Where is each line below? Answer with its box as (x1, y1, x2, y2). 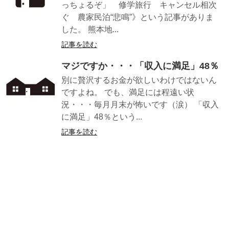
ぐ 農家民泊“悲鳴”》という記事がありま (61, 13, 214, 21)
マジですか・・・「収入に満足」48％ (61, 61, 219, 71)
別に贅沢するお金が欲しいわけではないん (61, 76, 217, 84)
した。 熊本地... (61, 25, 119, 34)
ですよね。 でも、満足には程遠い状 (61, 88, 194, 97)
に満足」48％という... (61, 112, 142, 121)
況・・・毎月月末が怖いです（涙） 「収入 (61, 100, 219, 109)
